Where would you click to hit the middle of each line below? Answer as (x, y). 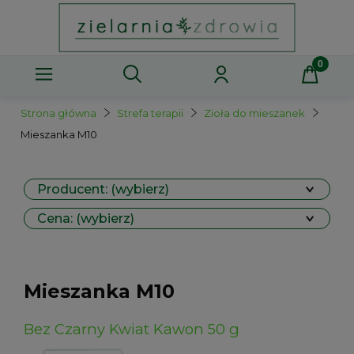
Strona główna (58, 113)
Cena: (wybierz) (86, 218)
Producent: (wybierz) (103, 189)
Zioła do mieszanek (254, 113)
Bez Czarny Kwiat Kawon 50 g (132, 329)
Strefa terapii (150, 113)
